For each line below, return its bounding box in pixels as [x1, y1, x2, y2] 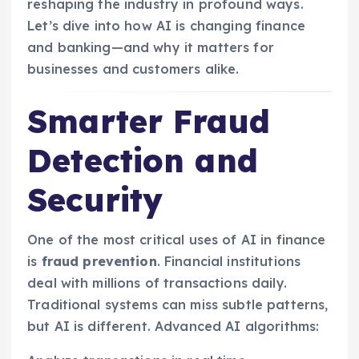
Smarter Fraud [27, 100, 270, 141]
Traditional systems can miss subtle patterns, [27, 296, 329, 313]
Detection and [27, 139, 258, 180]
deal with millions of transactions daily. [27, 275, 287, 292]
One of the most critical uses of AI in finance [27, 232, 326, 248]
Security [27, 179, 163, 220]
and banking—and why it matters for [27, 38, 274, 55]
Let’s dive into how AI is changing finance [27, 17, 305, 34]
